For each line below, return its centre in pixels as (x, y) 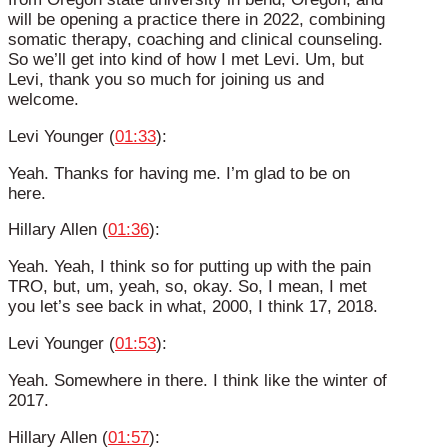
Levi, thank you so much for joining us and (166, 79)
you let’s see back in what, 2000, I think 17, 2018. (193, 307)
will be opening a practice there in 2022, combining (196, 19)
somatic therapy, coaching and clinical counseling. (195, 39)
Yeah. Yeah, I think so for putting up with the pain (189, 267)
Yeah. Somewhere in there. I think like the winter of (197, 380)
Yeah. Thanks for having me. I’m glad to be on (179, 173)
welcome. (43, 99)
